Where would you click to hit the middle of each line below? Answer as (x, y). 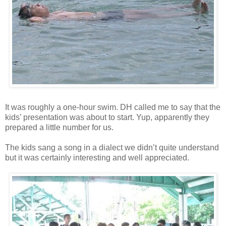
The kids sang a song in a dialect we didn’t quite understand (112, 147)
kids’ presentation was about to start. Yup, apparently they (107, 117)
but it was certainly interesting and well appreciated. (97, 157)
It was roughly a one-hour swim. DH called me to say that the (113, 107)
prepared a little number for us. (59, 127)
